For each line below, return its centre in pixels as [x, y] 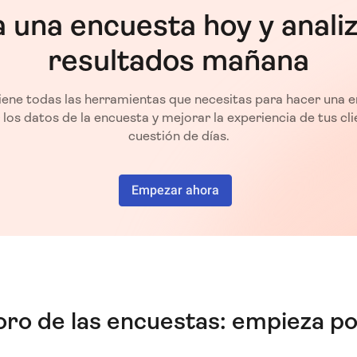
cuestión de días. [178, 135]
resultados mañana [178, 60]
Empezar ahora [175, 190]
